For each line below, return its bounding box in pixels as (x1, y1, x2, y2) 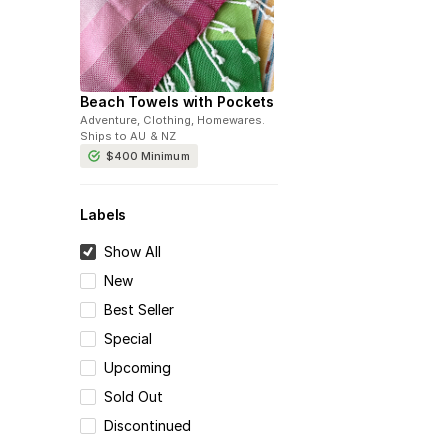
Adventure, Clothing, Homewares (80, 113, 263, 128)
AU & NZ (130, 129, 176, 144)
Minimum (141, 149, 190, 164)
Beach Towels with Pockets (80, 93, 275, 111)
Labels (80, 206, 127, 224)
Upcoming (104, 359, 172, 377)
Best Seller (104, 301, 175, 319)
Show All (104, 243, 162, 261)
